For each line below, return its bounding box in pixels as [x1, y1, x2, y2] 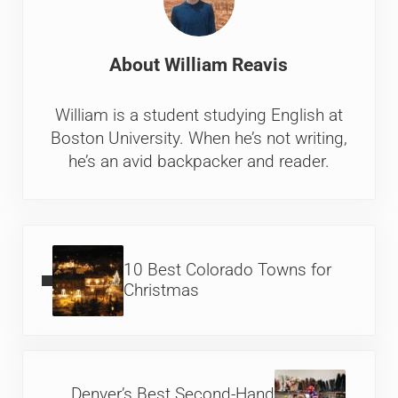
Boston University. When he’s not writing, [50, 129, 347, 149]
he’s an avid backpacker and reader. [68, 152, 330, 172]
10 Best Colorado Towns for [123, 259, 332, 280]
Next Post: [20, 351, 99, 371]
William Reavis [164, 53, 289, 76]
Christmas [123, 280, 200, 300]
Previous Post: [20, 227, 128, 247]
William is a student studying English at [54, 106, 343, 126]
